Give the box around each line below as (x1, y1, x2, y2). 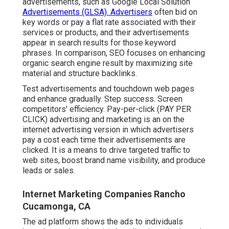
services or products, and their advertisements (22, 27, 189, 37)
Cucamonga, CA (22, 200, 90, 212)
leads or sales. (22, 165, 75, 175)
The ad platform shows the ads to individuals (22, 216, 183, 226)
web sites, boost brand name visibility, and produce (22, 155, 205, 165)
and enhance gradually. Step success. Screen (22, 94, 182, 104)
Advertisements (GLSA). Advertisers (22, 7, 152, 17)
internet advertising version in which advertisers (22, 124, 194, 134)
